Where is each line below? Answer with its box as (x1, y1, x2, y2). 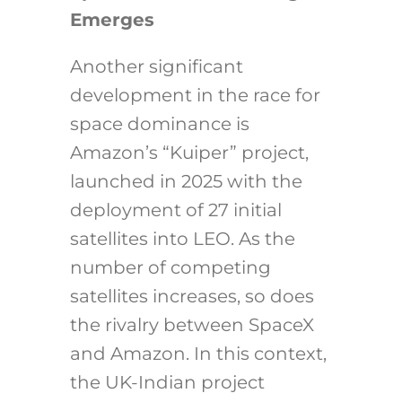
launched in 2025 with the (69, 170, 302, 193)
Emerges (69, 9, 154, 31)
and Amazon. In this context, (69, 343, 327, 365)
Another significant (69, 56, 243, 78)
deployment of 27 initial (69, 199, 282, 222)
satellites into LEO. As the (69, 228, 295, 250)
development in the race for (69, 84, 320, 107)
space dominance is (69, 113, 249, 135)
